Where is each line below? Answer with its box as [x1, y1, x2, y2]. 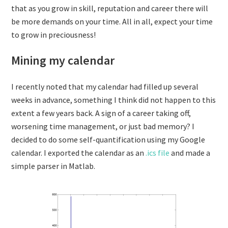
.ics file [146, 148, 170, 158]
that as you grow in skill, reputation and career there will [11, 3, 209, 13]
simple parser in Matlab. [11, 161, 96, 171]
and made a [169, 148, 211, 158]
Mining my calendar [11, 52, 115, 68]
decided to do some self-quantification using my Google [11, 134, 206, 145]
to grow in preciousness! [11, 30, 96, 40]
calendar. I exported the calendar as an [11, 148, 146, 158]
